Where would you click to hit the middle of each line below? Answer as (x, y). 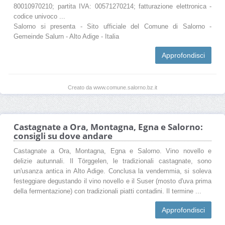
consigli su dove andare (63, 136)
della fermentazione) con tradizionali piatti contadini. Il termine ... (107, 191)
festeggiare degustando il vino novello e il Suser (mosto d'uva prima (113, 181)
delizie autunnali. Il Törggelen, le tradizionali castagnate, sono (113, 161)
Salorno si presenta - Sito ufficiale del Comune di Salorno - (113, 26)
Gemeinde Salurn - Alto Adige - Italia (66, 36)
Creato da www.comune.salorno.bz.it (113, 87)
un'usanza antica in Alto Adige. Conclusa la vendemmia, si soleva (113, 171)
